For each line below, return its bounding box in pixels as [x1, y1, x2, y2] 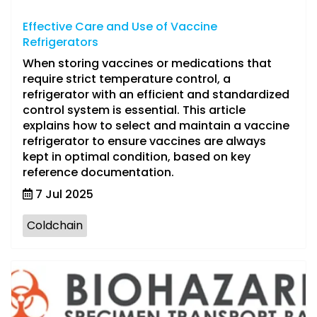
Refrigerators [23, 34, 98, 50]
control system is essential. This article [23, 102, 246, 118]
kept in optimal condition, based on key [23, 149, 250, 165]
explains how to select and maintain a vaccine [23, 117, 289, 134]
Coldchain [27, 217, 83, 234]
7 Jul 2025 [33, 186, 93, 202]
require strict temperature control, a [23, 71, 231, 87]
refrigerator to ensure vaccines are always [23, 133, 266, 149]
